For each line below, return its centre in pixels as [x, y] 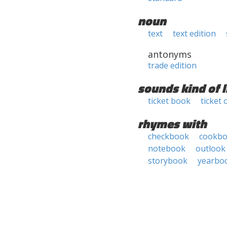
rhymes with [172, 124]
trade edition [172, 65]
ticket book [169, 101]
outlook [211, 148]
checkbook [168, 136]
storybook [168, 161]
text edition [194, 33]
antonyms [170, 54]
